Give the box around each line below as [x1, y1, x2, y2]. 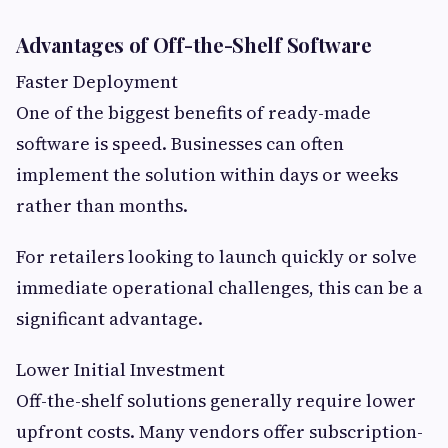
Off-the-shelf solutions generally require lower [16, 388, 416, 414]
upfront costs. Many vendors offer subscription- [16, 419, 423, 445]
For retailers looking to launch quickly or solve [16, 244, 417, 270]
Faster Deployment [16, 69, 178, 95]
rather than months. [16, 193, 188, 219]
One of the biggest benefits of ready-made [16, 100, 371, 126]
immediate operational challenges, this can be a [16, 275, 423, 301]
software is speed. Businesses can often [16, 131, 344, 157]
